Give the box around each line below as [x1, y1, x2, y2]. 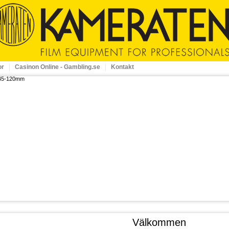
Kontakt [111, 63, 134, 71]
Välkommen [132, 217, 186, 228]
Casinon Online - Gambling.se [15, 63, 100, 71]
